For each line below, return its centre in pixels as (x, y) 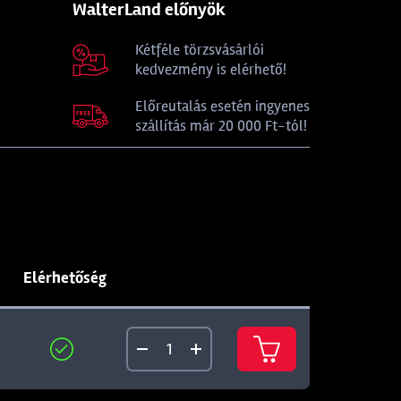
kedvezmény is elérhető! (211, 69)
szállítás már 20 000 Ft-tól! (221, 126)
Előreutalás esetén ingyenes (222, 106)
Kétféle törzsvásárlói (200, 50)
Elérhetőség (65, 277)
